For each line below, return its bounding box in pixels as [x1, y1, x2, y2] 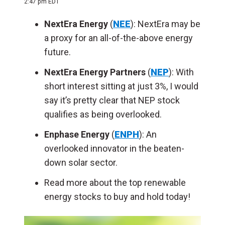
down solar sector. [44, 157, 120, 168]
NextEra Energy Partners [44, 67, 146, 77]
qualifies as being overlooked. [44, 109, 164, 120]
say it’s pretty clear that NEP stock [44, 95, 180, 105]
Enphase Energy [44, 129, 109, 140]
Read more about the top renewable [44, 177, 186, 188]
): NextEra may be [131, 19, 200, 29]
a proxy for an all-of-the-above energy [44, 33, 193, 43]
